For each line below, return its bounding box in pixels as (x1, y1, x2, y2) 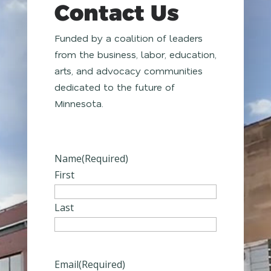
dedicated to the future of (54, 80, 175, 93)
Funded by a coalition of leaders (54, 31, 203, 44)
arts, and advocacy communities (54, 64, 203, 77)
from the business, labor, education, (54, 47, 217, 60)
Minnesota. (54, 96, 103, 109)
